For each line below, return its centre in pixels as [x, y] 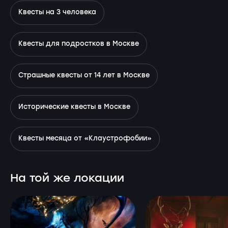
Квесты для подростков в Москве [79, 44]
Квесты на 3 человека [57, 13]
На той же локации [67, 179]
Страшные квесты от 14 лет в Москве [84, 76]
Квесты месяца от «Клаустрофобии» [85, 139]
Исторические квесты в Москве [74, 107]
